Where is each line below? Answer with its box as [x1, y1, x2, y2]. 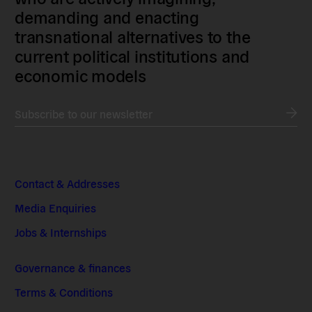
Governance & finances [15, 260, 132, 275]
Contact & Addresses [15, 176, 120, 191]
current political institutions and [15, 45, 250, 67]
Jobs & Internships [15, 225, 107, 240]
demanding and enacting [15, 6, 199, 28]
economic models [15, 64, 146, 86]
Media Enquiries [15, 201, 97, 215]
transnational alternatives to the [15, 25, 251, 47]
